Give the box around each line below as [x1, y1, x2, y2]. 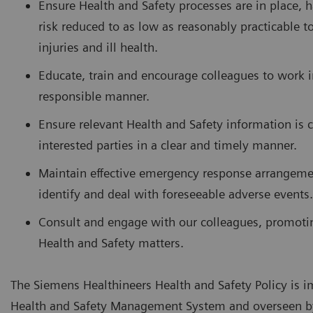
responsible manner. [38, 88, 150, 103]
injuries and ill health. [38, 39, 158, 54]
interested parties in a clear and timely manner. [38, 137, 297, 152]
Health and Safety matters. [38, 235, 184, 250]
